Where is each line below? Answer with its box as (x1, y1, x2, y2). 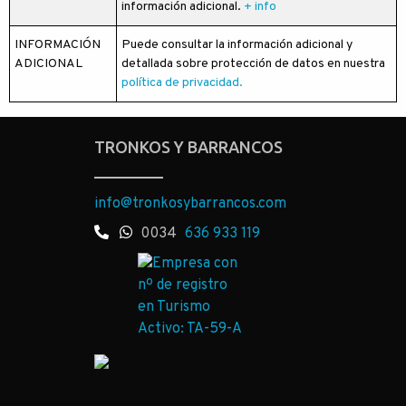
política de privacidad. (121, 75, 243, 91)
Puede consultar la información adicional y (121, 37, 353, 53)
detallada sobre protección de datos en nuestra (121, 56, 385, 72)
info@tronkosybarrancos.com (94, 194, 286, 213)
